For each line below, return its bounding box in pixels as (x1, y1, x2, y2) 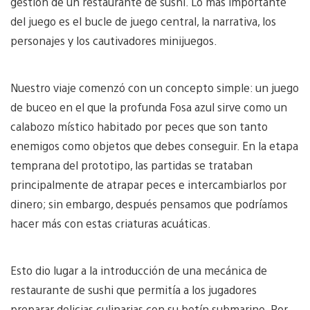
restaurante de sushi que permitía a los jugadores (10, 282, 257, 297)
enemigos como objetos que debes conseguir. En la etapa (10, 138, 298, 153)
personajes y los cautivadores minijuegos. (10, 33, 218, 48)
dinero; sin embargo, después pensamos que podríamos (10, 196, 288, 211)
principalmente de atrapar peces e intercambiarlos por (10, 176, 286, 192)
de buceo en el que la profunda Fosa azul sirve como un (10, 99, 287, 114)
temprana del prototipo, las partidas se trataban (10, 157, 253, 172)
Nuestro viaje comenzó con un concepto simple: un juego (10, 80, 299, 95)
